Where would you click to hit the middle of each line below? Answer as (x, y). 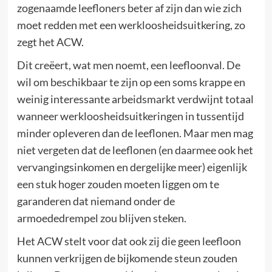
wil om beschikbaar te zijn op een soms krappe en (131, 82)
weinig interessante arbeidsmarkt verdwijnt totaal (135, 99)
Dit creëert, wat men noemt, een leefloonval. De (128, 65)
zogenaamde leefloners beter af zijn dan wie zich (129, 8)
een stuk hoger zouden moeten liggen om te (118, 184)
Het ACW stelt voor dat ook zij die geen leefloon (129, 241)
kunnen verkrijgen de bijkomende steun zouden (127, 258)
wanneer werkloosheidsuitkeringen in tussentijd (130, 116)
